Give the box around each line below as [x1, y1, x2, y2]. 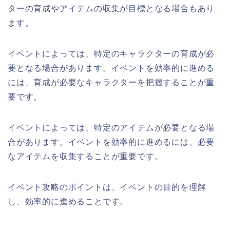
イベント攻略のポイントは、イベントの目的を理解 [8, 182, 206, 191]
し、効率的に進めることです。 [8, 197, 129, 206]
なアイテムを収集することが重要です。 [8, 151, 163, 161]
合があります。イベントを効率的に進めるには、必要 [8, 137, 215, 146]
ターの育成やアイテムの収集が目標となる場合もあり [8, 4, 215, 13]
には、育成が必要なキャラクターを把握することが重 [8, 78, 215, 87]
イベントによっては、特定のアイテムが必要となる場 [8, 123, 215, 132]
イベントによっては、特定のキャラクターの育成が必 [8, 49, 215, 58]
